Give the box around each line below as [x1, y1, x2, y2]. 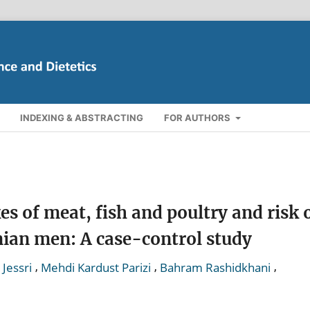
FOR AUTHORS [164, 111, 233, 123]
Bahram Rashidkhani [160, 259, 271, 275]
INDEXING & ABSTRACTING [20, 111, 144, 123]
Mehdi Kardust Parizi [41, 259, 151, 275]
